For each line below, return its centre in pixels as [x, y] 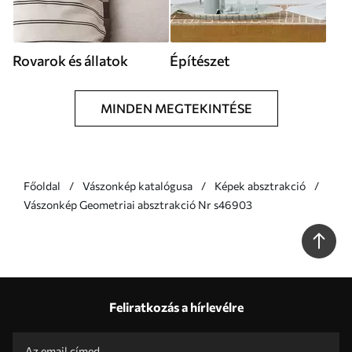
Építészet [200, 60]
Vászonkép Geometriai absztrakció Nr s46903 [166, 205]
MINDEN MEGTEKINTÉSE [176, 108]
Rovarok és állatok [70, 60]
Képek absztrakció [260, 186]
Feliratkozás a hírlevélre [176, 307]
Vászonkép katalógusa [137, 186]
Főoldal [42, 186]
